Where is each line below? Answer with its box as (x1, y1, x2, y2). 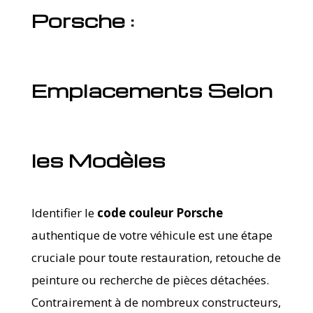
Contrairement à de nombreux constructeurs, (31, 293, 281, 310)
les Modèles (31, 147, 166, 173)
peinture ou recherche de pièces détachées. (31, 271, 269, 288)
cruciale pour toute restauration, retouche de (31, 249, 281, 265)
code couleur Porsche (96, 204, 223, 221)
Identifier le (31, 204, 97, 221)
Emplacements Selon (31, 77, 272, 103)
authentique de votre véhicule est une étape (31, 226, 272, 243)
